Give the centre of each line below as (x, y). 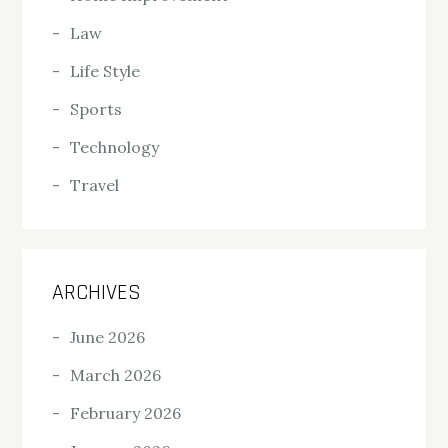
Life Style (105, 71)
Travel (95, 185)
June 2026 (108, 337)
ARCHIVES (97, 293)
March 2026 (116, 375)
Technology (115, 147)
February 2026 (126, 413)
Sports (96, 109)
